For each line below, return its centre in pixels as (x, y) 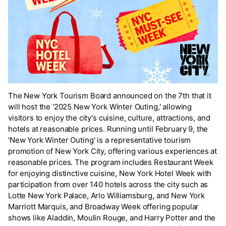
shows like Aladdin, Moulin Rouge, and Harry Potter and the (112, 217)
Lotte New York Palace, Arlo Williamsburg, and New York (106, 195)
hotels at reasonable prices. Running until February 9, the (108, 129)
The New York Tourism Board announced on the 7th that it (110, 95)
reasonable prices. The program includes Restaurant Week (111, 162)
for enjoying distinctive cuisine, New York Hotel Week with (110, 173)
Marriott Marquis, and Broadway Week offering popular (104, 206)
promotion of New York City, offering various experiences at (113, 151)
